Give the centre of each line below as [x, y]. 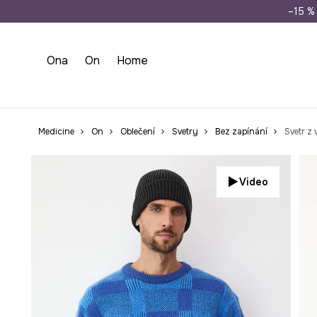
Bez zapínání [241, 132]
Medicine [56, 132]
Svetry [185, 132]
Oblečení [137, 132]
